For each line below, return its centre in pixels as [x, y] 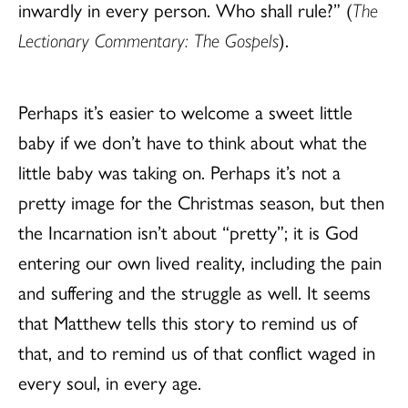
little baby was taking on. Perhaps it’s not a [179, 171]
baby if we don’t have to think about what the [193, 141]
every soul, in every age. [110, 381]
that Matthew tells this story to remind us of [188, 321]
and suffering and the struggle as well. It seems [194, 291]
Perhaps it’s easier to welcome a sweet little [185, 111]
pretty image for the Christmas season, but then [201, 201]
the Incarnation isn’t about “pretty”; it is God [189, 231]
